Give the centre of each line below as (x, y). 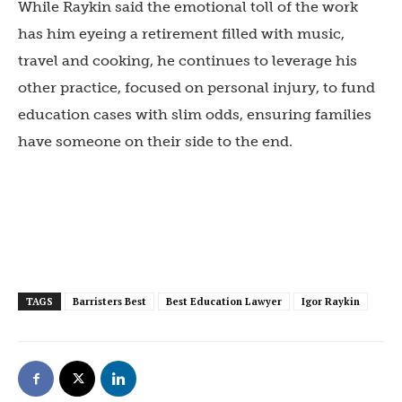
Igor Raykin (331, 301)
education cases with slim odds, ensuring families (195, 114)
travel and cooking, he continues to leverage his (188, 60)
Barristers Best (109, 301)
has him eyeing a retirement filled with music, (181, 33)
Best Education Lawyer (224, 301)
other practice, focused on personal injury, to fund (197, 87)
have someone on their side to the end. (155, 141)
